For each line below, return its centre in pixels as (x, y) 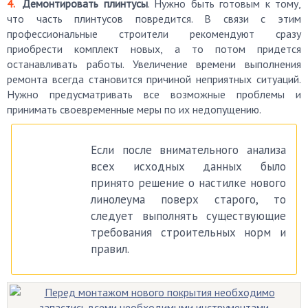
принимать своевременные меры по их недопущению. (134, 109)
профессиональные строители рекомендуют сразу (154, 34)
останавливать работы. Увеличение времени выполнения (154, 64)
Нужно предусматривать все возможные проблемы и (154, 94)
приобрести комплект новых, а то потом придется (154, 49)
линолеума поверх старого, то (188, 199)
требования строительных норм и (188, 232)
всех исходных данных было (188, 166)
